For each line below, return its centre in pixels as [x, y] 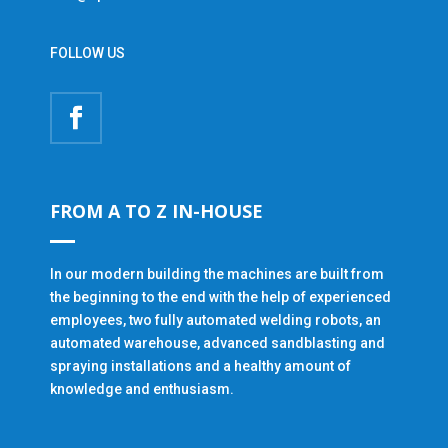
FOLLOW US [87, 53]
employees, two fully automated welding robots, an [215, 320]
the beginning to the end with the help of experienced [220, 297]
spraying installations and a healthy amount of [200, 366]
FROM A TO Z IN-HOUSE [156, 211]
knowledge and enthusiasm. [142, 389]
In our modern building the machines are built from [217, 274]
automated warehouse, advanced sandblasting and [217, 343]
